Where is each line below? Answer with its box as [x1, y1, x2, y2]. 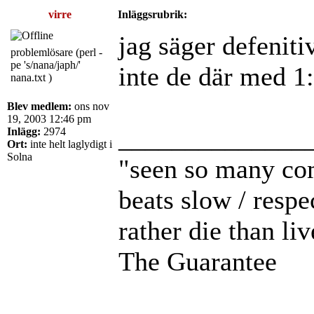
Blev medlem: [7, 100, 71, 112]
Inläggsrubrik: [118, 8, 187, 20]
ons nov [71, 100, 109, 112]
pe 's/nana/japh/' [11, 58, 81, 71]
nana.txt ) [11, 71, 52, 83]
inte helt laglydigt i [27, 137, 112, 150]
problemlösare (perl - [11, 46, 102, 58]
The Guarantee [118, 246, 277, 276]
